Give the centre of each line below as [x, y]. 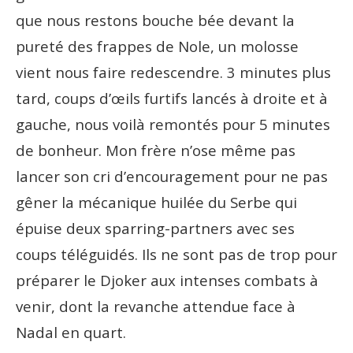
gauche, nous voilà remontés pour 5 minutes [173, 124]
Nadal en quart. [73, 332]
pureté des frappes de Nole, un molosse [157, 46]
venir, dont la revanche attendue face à [156, 306]
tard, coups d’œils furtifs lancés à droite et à [172, 98]
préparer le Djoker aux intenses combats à [167, 280]
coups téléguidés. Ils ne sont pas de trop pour [176, 254]
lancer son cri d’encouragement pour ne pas [172, 176]
